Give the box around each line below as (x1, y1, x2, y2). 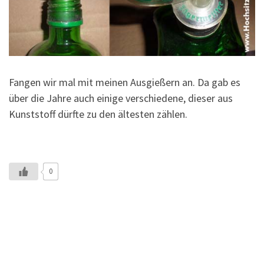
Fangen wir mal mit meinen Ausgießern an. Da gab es (9, 75, 240, 89)
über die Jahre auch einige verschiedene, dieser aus (9, 91, 233, 105)
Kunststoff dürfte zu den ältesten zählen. (9, 107, 187, 121)
